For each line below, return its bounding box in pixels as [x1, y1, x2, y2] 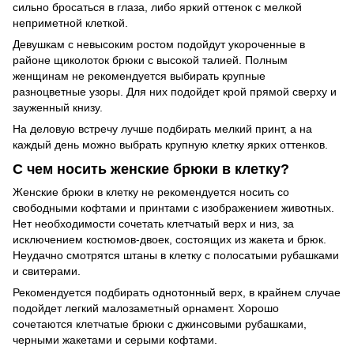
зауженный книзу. [13, 100, 103, 114]
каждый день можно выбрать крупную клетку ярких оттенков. [13, 137, 328, 151]
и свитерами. [13, 265, 81, 278]
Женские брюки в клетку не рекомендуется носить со [13, 186, 289, 199]
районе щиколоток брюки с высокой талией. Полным [13, 53, 288, 66]
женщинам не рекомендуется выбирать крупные [13, 69, 265, 82]
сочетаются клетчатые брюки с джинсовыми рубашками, [13, 318, 307, 331]
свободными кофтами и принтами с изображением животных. [13, 201, 334, 215]
